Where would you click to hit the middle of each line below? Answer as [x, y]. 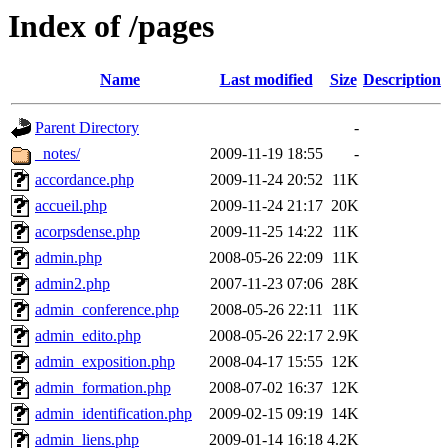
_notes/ [57, 154]
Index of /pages [111, 26]
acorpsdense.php [87, 232]
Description [402, 80]
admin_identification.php [113, 414]
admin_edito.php [88, 336]
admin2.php [72, 284]
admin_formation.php [103, 388]
